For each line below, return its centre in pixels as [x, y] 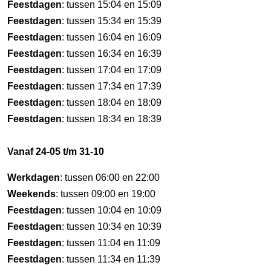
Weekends [31, 194]
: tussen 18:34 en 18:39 [112, 119]
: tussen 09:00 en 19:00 [106, 194]
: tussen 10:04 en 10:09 [112, 210]
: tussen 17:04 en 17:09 [112, 70]
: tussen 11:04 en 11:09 [111, 243]
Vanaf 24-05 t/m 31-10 [56, 152]
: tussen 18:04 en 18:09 [112, 103]
